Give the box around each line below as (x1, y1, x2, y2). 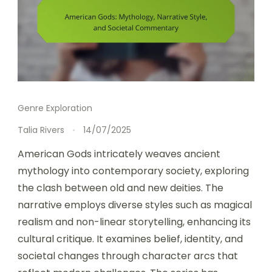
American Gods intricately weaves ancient (18, 146, 220, 161)
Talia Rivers (18, 123, 64, 136)
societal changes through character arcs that (18, 248, 238, 263)
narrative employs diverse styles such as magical (18, 197, 252, 212)
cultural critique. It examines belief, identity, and (18, 231, 243, 246)
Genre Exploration (18, 101, 92, 114)
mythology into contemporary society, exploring (18, 163, 249, 178)
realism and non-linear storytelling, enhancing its (18, 214, 251, 229)
